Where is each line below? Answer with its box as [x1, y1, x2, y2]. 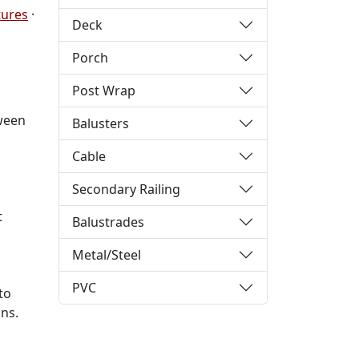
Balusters [72, 114, 129, 132]
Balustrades [72, 212, 144, 231]
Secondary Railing [72, 179, 180, 198]
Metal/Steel [72, 245, 141, 264]
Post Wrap [72, 81, 135, 99]
